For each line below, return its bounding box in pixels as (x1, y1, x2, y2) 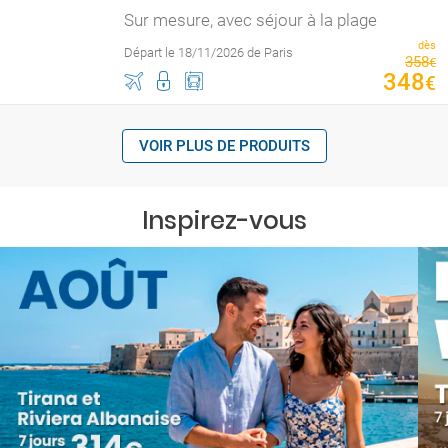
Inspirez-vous (141, 204, 307, 237)
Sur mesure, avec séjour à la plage (124, 10, 377, 30)
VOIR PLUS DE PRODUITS (138, 137, 310, 155)
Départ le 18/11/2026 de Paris (124, 45, 293, 60)
